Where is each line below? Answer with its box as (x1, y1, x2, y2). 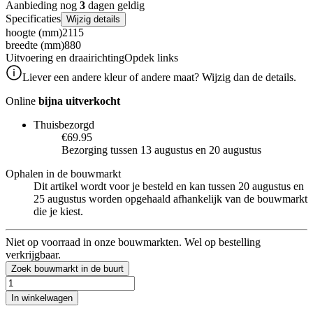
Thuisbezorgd (34, 118, 94, 131)
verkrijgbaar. (6, 248, 61, 261)
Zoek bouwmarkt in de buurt (11, 263, 124, 274)
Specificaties (6, 12, 61, 24)
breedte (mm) (6, 38, 64, 51)
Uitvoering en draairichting (6, 51, 124, 64)
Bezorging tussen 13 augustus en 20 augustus (61, 143, 261, 156)
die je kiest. (34, 205, 83, 217)
